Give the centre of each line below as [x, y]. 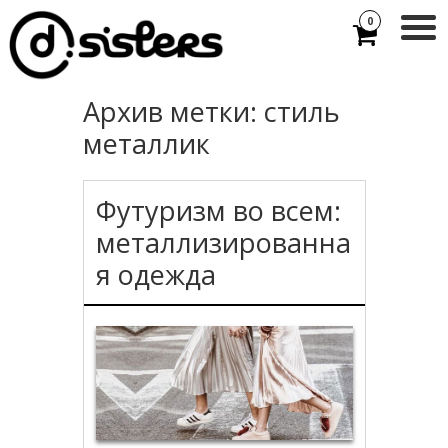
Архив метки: [173, 111]
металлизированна [224, 242]
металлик [146, 143]
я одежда [156, 274]
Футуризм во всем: [219, 210]
